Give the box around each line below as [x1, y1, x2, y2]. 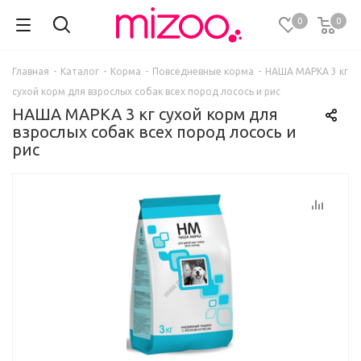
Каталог [60, 66, 99, 77]
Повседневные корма [152, 66, 254, 77]
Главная [12, 66, 49, 77]
